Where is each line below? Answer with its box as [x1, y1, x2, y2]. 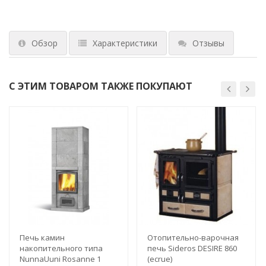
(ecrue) [147, 253, 172, 264]
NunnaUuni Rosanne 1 [20, 253, 101, 264]
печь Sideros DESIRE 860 [147, 242, 237, 254]
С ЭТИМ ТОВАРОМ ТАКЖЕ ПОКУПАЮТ [9, 79, 192, 93]
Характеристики [93, 37, 157, 49]
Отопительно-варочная [147, 232, 239, 243]
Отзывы [192, 37, 224, 49]
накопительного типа [20, 242, 103, 254]
